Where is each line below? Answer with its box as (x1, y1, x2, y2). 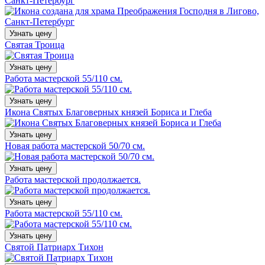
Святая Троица (5, 39, 64, 50)
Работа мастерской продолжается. (5, 174, 141, 185)
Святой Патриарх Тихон (5, 241, 104, 252)
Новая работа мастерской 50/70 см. (5, 140, 145, 151)
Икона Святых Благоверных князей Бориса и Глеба (5, 106, 212, 117)
